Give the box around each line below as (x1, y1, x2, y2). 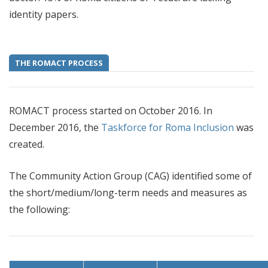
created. (9, 138, 47, 151)
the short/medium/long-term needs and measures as (9, 186, 247, 199)
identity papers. (9, 8, 78, 21)
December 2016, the (9, 121, 101, 134)
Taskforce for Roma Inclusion (101, 121, 234, 134)
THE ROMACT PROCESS (15, 57, 103, 68)
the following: (9, 203, 70, 216)
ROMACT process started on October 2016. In (9, 104, 215, 117)
